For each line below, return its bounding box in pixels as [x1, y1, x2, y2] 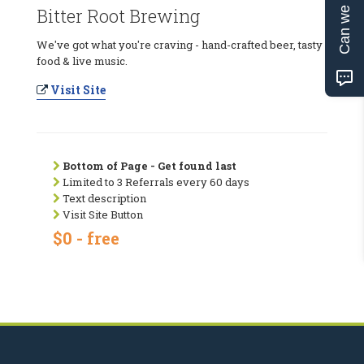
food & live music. [37, 53, 128, 68]
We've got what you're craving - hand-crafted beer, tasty [37, 37, 323, 52]
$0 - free [53, 227, 119, 249]
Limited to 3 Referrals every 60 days [60, 174, 249, 189]
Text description [60, 190, 146, 206]
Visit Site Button [60, 206, 143, 222]
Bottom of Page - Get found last [63, 158, 236, 173]
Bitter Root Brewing [37, 3, 200, 28]
